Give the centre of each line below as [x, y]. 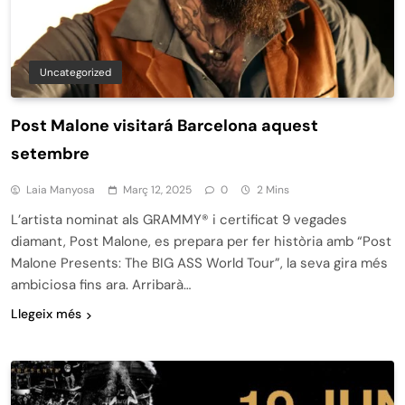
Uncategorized [75, 73]
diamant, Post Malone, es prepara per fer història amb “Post [201, 242]
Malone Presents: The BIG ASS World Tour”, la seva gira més [199, 264]
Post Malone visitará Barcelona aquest [165, 126]
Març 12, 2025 [157, 190]
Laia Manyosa [61, 190]
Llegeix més [46, 314]
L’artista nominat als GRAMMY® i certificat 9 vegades [179, 220]
